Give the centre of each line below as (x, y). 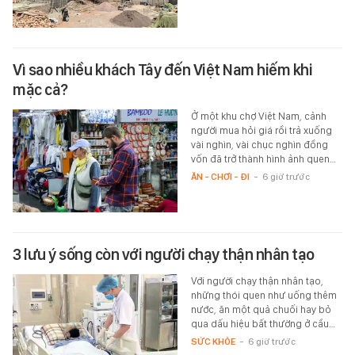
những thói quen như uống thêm (263, 295)
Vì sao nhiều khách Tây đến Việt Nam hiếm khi (162, 69)
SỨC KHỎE (213, 341)
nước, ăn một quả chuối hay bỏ (261, 309)
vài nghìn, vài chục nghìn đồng (259, 144)
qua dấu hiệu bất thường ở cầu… (263, 323)
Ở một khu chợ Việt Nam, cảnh (258, 116)
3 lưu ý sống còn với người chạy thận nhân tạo (164, 254)
